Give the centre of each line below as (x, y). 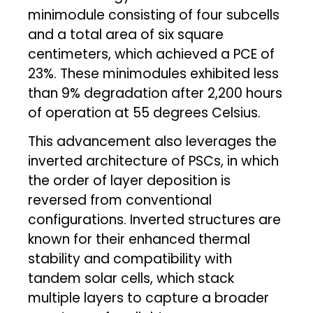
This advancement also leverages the (153, 141)
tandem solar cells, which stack (131, 278)
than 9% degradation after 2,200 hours (155, 93)
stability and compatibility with (130, 259)
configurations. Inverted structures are (155, 219)
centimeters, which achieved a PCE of (152, 54)
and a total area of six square (126, 34)
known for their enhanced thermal (139, 239)
